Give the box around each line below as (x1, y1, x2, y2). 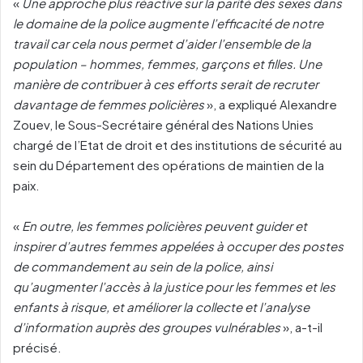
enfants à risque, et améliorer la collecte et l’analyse (13, 298, 310, 314)
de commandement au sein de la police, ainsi (13, 258, 272, 274)
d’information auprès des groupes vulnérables (13, 318, 280, 335)
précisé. (13, 339, 62, 355)
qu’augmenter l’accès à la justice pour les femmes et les (13, 278, 335, 294)
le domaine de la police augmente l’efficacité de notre (13, 15, 323, 31)
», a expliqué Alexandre (204, 96, 337, 112)
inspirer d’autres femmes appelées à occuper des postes (13, 237, 344, 254)
